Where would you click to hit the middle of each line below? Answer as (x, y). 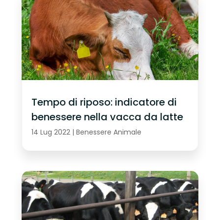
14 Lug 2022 (51, 132)
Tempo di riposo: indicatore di (104, 102)
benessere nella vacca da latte (107, 117)
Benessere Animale (109, 132)
